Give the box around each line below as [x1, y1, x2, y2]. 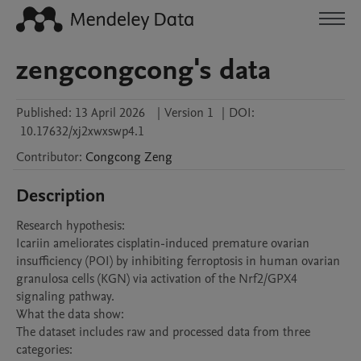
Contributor [16, 148, 79, 166]
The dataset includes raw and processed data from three [16, 323, 310, 341]
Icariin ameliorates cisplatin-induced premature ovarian [16, 234, 309, 252]
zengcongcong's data [16, 51, 271, 89]
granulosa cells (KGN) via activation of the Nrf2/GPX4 [16, 270, 297, 288]
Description [16, 184, 106, 208]
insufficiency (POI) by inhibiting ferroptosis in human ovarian [16, 252, 340, 270]
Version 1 [164, 104, 214, 122]
